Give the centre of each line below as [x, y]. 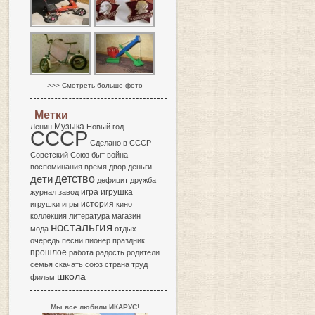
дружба [143, 180]
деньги [140, 167]
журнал [43, 192]
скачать [69, 264]
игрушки [45, 204]
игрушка [117, 192]
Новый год [105, 127]
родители [143, 252]
